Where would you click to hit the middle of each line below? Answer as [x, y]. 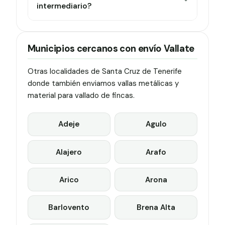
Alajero [69, 152]
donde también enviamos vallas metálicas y [103, 84]
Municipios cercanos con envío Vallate [111, 49]
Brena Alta [156, 208]
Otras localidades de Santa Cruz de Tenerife [104, 72]
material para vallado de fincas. [81, 96]
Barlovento [69, 208]
